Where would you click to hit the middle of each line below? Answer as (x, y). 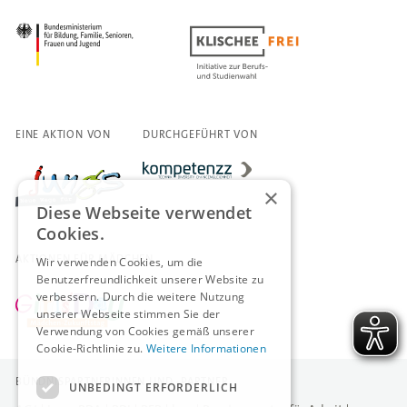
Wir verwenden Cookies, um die (120, 262)
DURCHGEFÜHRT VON (200, 134)
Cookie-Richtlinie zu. (91, 348)
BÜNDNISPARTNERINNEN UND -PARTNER (122, 381)
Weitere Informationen (206, 348)
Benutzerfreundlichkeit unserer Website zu (150, 279)
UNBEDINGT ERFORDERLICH (154, 387)
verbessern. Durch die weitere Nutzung (141, 297)
